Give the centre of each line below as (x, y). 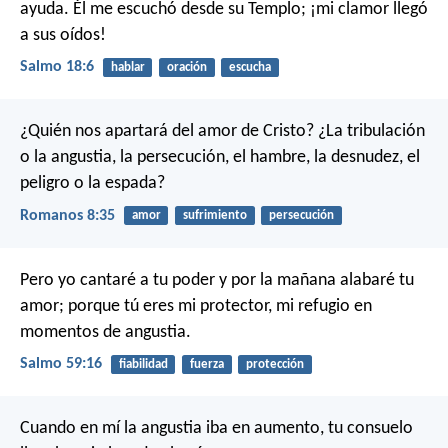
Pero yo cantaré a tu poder (117, 280)
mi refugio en (322, 306)
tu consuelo (368, 429)
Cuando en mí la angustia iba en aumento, (172, 429)
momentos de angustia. (105, 332)
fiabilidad (143, 364)
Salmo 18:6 (57, 67)
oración (186, 67)
